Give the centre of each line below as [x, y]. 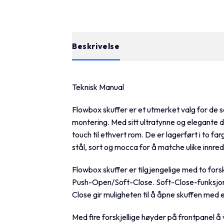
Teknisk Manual [98, 87]
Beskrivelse [96, 46]
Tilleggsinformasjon [178, 46]
